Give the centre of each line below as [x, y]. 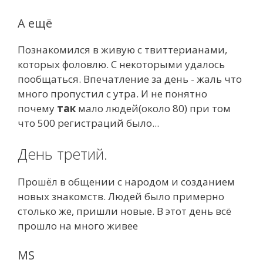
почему [37, 108]
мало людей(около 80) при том [153, 108]
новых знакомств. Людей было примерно [121, 196]
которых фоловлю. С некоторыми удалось [121, 64]
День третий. [63, 154]
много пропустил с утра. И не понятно [112, 93]
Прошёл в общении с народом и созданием [126, 182]
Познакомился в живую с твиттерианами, [122, 49]
